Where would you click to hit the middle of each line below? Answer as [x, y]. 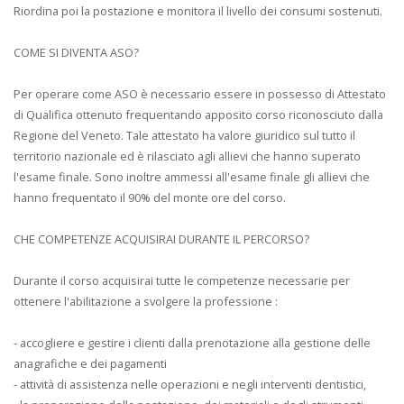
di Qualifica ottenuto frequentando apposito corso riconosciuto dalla [198, 114]
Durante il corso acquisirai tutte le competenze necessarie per [182, 280]
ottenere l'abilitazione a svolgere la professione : [146, 301]
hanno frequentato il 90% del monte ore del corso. [150, 197]
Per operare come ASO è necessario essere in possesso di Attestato [200, 93]
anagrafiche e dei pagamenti [90, 363]
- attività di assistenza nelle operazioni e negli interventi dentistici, [190, 384]
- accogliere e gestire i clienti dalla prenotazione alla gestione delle [192, 342]
